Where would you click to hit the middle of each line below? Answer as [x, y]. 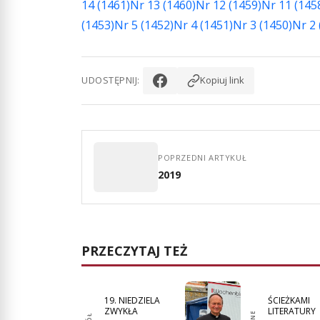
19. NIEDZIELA [132, 300]
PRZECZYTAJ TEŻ [134, 250]
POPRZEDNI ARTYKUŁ [202, 158]
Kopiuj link [222, 80]
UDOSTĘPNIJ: [111, 80]
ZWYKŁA [121, 311]
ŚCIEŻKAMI [289, 300]
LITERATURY [291, 311]
